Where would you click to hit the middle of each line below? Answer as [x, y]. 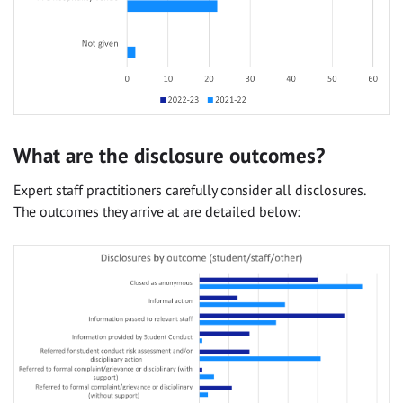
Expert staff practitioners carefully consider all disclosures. [189, 189]
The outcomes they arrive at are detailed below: [157, 211]
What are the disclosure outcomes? [169, 156]
